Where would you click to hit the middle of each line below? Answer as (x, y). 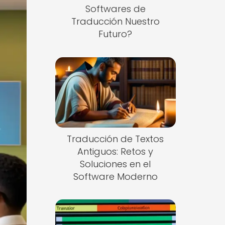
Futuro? (116, 34)
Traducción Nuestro (115, 21)
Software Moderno (115, 176)
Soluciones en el (116, 164)
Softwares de (115, 9)
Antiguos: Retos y (116, 151)
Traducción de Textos (116, 139)
